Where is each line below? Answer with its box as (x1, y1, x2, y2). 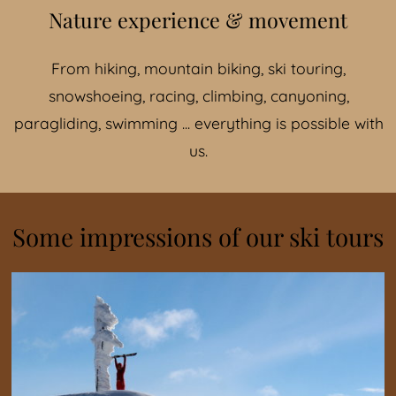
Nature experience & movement (49, 5, 347, 34)
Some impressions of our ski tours (12, 220, 384, 254)
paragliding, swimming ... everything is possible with (13, 113, 384, 133)
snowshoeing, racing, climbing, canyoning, (48, 86, 349, 106)
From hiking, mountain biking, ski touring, (51, 58, 346, 79)
